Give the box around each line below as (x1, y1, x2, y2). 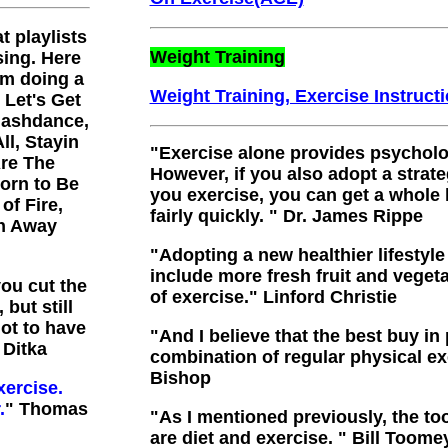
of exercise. (149, 287, 249, 307)
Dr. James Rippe (282, 206, 423, 226)
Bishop (149, 368, 211, 388)
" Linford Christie (248, 287, 397, 307)
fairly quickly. (149, 206, 264, 226)
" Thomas (4, 399, 88, 419)
